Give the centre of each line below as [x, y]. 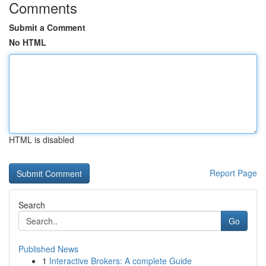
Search [32, 205]
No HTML [28, 42]
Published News [48, 249]
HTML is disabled [42, 140]
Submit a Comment [47, 27]
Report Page [233, 173]
